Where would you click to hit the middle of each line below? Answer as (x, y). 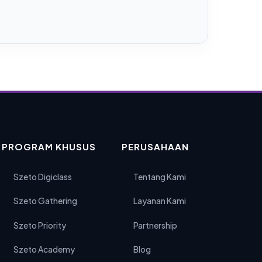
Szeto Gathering (45, 201)
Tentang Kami (159, 176)
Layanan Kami (159, 201)
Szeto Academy (44, 249)
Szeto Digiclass (42, 176)
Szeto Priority (39, 225)
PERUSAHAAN (155, 146)
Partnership (155, 225)
